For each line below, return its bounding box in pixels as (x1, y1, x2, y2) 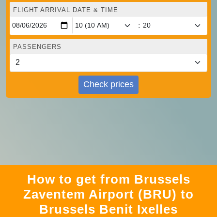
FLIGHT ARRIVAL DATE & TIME (13, 6, 118, 14)
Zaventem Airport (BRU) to (23, 186, 194, 201)
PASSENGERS (13, 43, 62, 50)
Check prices (83, 79, 134, 90)
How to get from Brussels (27, 171, 190, 186)
